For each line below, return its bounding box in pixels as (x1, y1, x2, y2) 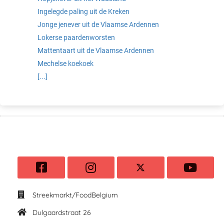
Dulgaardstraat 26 (32, 207, 91, 217)
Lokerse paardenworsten (37, 33, 115, 41)
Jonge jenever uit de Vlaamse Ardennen (37, 20, 159, 28)
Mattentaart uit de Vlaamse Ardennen (37, 46, 154, 54)
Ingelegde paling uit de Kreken (37, 7, 129, 15)
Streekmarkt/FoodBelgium (32, 190, 118, 199)
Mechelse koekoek (37, 59, 93, 67)
